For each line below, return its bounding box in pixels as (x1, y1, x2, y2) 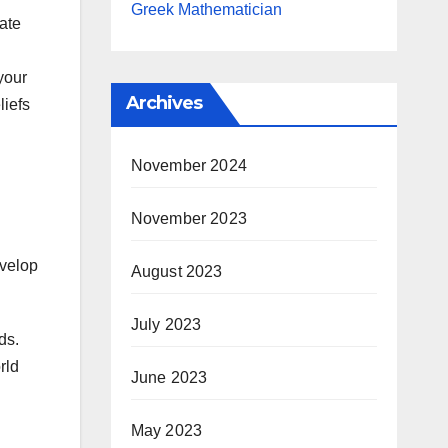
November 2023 (130, 210, 248, 227)
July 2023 (130, 316, 202, 333)
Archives (125, 92, 203, 114)
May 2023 (130, 422, 203, 439)
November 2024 (130, 157, 248, 174)
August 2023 (130, 263, 223, 280)
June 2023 (130, 369, 208, 386)
